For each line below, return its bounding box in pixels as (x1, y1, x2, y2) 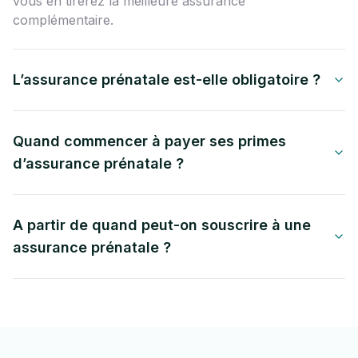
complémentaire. (13, 12, 113, 28)
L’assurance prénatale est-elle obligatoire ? (13, 71, 320, 88)
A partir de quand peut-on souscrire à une (13, 217, 311, 233)
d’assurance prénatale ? (13, 155, 184, 172)
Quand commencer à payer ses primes (13, 133, 286, 149)
